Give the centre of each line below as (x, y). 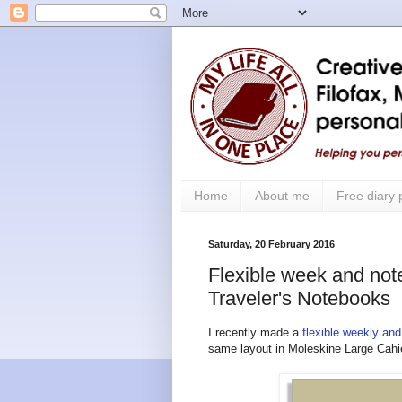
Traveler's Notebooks (299, 299)
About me (282, 196)
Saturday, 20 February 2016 (271, 244)
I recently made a (255, 333)
